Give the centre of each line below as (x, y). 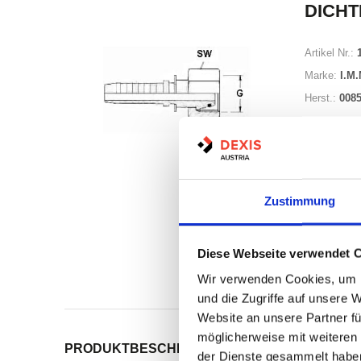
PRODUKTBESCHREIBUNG (151, 348)
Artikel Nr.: (329, 52)
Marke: (321, 75)
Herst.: (320, 98)
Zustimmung (300, 201)
